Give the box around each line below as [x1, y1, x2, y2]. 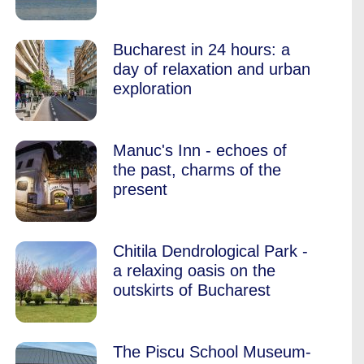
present [113, 180, 167, 198]
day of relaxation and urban [113, 60, 310, 78]
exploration [113, 80, 192, 97]
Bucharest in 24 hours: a [113, 41, 290, 58]
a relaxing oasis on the [113, 262, 275, 279]
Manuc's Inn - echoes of [113, 141, 287, 159]
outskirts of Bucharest [113, 281, 271, 299]
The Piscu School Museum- [113, 343, 311, 361]
